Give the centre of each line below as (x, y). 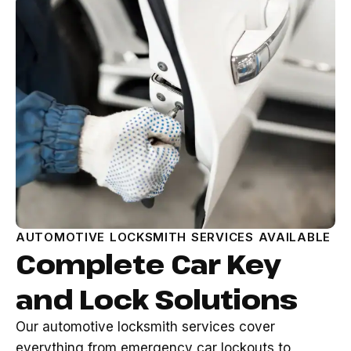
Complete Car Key (148, 264)
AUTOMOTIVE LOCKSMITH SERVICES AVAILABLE (173, 237)
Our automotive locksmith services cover (145, 327)
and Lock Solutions (156, 299)
